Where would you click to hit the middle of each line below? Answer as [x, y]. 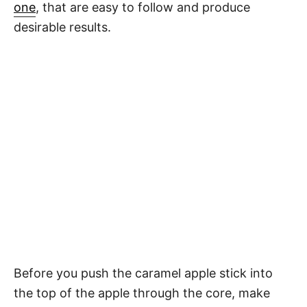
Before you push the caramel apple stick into [143, 273]
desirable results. [62, 27]
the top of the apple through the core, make [142, 293]
